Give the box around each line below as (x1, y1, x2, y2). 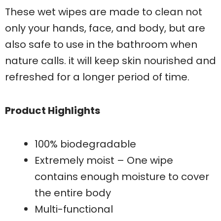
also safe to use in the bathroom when (5, 37, 197, 51)
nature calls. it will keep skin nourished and (5, 53, 216, 68)
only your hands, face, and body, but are (5, 21, 205, 35)
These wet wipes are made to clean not (5, 4, 202, 19)
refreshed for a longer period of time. (5, 70, 189, 84)
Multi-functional (35, 202, 113, 216)
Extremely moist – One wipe (35, 153, 173, 167)
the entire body (35, 185, 111, 200)
